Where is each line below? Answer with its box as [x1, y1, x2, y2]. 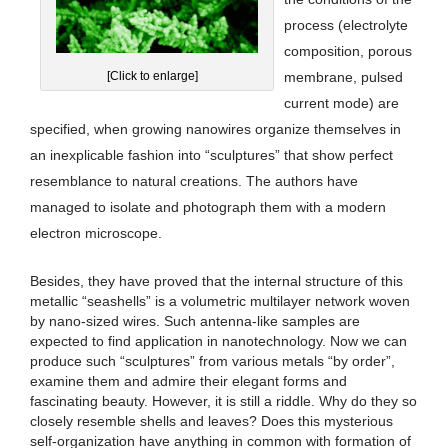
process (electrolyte [284, 17, 408, 34]
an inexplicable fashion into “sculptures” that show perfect [30, 147, 393, 164]
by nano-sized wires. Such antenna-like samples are [30, 313, 360, 330]
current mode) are [284, 95, 399, 112]
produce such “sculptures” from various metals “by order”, [30, 353, 395, 370]
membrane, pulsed [284, 69, 403, 86]
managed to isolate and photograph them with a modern [30, 199, 386, 216]
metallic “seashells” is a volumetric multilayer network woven [30, 293, 410, 310]
